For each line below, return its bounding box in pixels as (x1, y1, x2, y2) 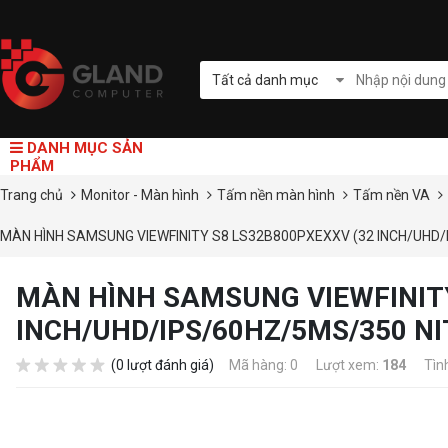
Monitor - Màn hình (81, 187, 202, 204)
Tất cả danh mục (212, 71, 318, 88)
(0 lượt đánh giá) (108, 357, 217, 374)
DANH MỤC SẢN (23, 138, 143, 157)
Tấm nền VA (353, 187, 433, 204)
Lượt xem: (313, 357, 382, 374)
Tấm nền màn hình (217, 187, 338, 204)
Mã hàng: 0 (229, 357, 298, 374)
